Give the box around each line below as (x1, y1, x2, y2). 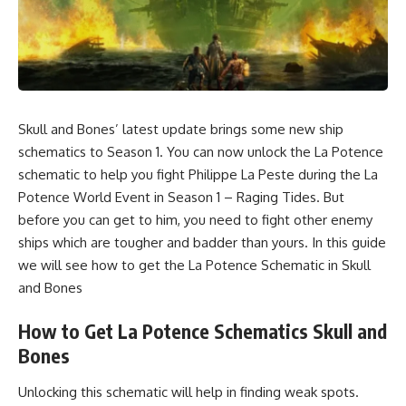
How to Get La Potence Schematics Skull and (18, 319, 387, 344)
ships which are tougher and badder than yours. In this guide (18, 233, 386, 251)
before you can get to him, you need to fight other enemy (18, 210, 372, 228)
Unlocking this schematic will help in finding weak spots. (18, 382, 359, 401)
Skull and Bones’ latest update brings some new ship (18, 120, 343, 138)
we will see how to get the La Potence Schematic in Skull (18, 256, 371, 274)
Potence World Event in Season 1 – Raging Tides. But (18, 188, 344, 206)
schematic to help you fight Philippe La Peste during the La (18, 165, 378, 183)
